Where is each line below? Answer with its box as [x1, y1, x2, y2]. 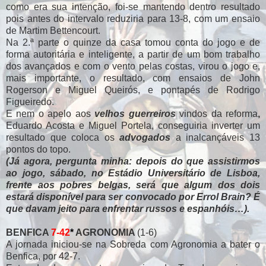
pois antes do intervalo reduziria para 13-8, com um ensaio [6, 13, 260, 24]
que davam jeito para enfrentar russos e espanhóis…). [6, 203, 249, 214]
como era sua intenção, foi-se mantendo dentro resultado [6, 1, 260, 12]
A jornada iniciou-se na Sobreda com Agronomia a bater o [6, 239, 260, 249]
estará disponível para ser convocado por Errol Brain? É [6, 191, 260, 202]
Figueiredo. [6, 96, 54, 107]
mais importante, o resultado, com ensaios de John [6, 72, 260, 83]
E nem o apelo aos [6, 108, 95, 119]
